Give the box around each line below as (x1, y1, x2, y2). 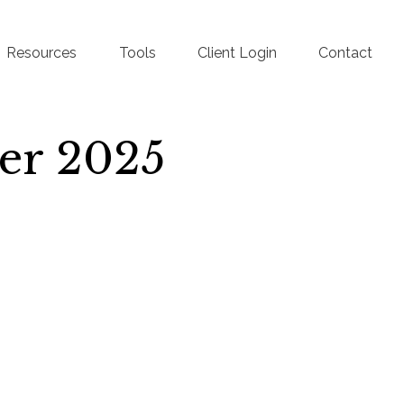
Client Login (197, 44, 278, 62)
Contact (318, 44, 373, 62)
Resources (6, 44, 78, 62)
